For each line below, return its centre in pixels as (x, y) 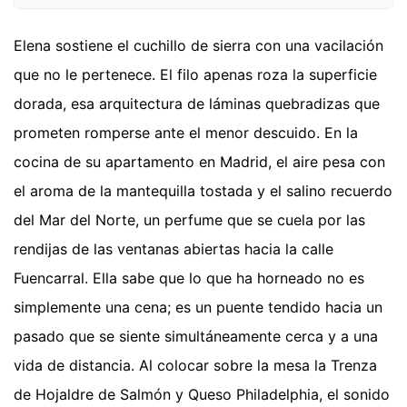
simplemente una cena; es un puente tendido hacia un (198, 308)
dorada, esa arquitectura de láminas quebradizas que (197, 104)
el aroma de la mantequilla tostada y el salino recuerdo (203, 191)
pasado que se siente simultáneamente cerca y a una (196, 337)
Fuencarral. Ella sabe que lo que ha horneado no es (189, 278)
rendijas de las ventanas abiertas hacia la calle (174, 249)
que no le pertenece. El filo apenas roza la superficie (195, 75)
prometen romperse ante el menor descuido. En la (186, 133)
